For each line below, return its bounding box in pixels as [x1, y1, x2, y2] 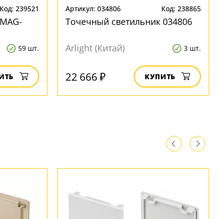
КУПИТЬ [145, 72, 175, 81]
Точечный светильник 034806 [66, 16, 192, 27]
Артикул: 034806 [66, 4, 121, 13]
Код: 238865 [161, 4, 201, 13]
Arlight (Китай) [66, 42, 125, 54]
